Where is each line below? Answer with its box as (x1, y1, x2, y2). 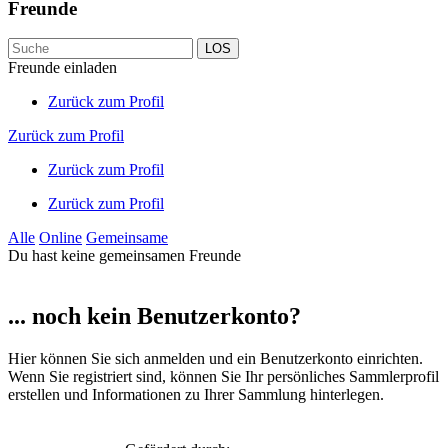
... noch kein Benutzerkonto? (8, 303, 301, 330)
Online (39, 229, 82, 247)
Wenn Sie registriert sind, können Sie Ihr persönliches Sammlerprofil (8, 368, 439, 386)
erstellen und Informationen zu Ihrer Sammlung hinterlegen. (8, 386, 384, 404)
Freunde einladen (8, 59, 117, 77)
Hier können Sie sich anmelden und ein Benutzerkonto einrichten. (8, 350, 423, 368)
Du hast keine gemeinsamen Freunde (8, 247, 241, 265)
